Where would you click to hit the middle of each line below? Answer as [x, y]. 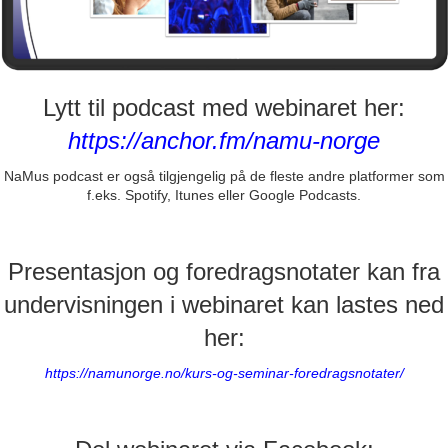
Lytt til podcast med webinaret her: [224, 107]
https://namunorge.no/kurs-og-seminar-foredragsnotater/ [224, 372]
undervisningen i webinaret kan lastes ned [224, 304]
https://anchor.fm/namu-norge [224, 140]
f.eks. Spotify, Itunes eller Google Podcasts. [224, 194]
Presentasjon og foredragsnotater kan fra [224, 271]
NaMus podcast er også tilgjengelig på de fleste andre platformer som [224, 175]
